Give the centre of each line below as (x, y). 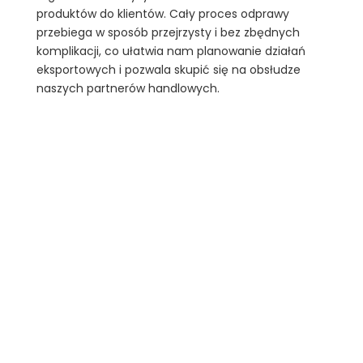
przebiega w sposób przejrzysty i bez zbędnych (168, 33)
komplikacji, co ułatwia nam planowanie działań (171, 51)
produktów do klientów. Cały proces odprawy (162, 14)
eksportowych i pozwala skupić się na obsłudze (168, 70)
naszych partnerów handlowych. (128, 89)
